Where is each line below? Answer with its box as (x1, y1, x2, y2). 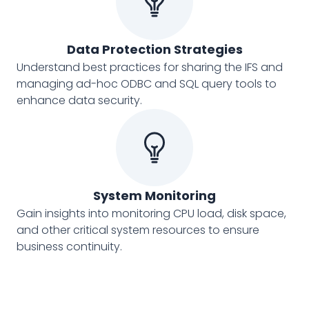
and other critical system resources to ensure (17, 222, 259, 238)
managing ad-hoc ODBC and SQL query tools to (17, 76, 277, 92)
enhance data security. (17, 92, 142, 108)
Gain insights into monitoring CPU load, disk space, (17, 206, 286, 221)
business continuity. (17, 239, 122, 255)
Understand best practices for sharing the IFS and (17, 59, 283, 75)
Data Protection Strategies (66, 41, 243, 58)
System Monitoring (93, 187, 216, 204)
